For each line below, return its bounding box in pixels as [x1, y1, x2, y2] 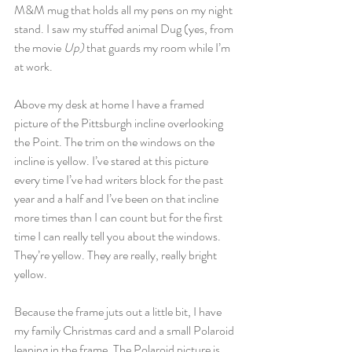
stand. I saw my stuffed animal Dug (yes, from [14, 20, 236, 38]
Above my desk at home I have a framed [14, 95, 207, 113]
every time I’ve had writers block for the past [14, 170, 225, 189]
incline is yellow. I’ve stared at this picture [14, 152, 211, 170]
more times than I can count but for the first [14, 208, 225, 226]
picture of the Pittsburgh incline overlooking [14, 114, 225, 132]
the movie [14, 38, 61, 57]
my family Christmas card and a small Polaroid [14, 321, 236, 339]
